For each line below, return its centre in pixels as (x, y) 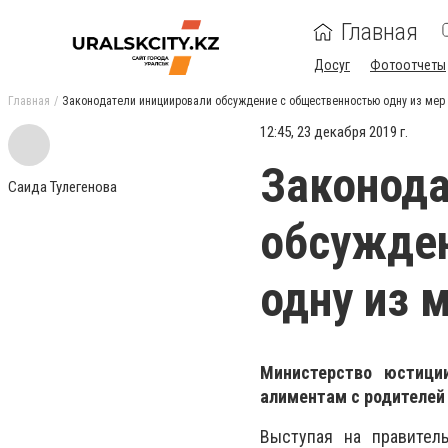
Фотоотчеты (408, 65)
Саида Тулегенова (62, 187)
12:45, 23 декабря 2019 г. (334, 132)
